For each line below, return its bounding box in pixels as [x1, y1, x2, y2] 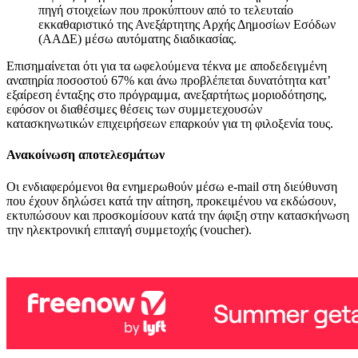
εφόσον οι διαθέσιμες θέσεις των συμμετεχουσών [6, 102, 262, 116]
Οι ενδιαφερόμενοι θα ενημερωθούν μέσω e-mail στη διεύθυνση [6, 179, 337, 193]
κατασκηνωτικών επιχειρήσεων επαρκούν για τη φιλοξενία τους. [6, 117, 333, 130]
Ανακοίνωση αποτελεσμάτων [6, 148, 165, 162]
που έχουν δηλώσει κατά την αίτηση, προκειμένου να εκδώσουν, [6, 193, 336, 208]
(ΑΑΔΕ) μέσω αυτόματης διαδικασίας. [38, 32, 237, 46]
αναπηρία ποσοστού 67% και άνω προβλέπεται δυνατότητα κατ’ [6, 74, 330, 87]
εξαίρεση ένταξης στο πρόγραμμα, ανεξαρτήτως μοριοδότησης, [6, 88, 327, 101]
